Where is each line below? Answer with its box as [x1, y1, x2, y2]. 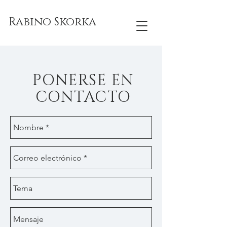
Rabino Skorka [9, 14, 96, 29]
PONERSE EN [32, 70, 134, 91]
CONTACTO [35, 87, 131, 107]
